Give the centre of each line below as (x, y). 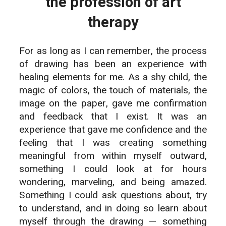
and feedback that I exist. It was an (113, 117)
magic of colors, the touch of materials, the (113, 91)
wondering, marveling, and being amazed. (113, 182)
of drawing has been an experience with (113, 64)
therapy (113, 23)
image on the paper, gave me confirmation (113, 104)
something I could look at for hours (113, 169)
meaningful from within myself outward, (113, 156)
